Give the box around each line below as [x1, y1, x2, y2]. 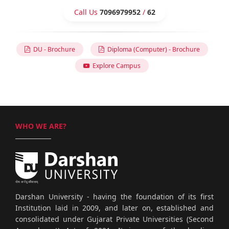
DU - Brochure [30, 44, 75, 54]
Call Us [74, 7, 100, 17]
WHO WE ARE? [15, 121, 66, 131]
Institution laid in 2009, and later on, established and [15, 203, 214, 213]
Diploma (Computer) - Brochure [104, 44, 200, 54]
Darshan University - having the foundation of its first [15, 192, 214, 202]
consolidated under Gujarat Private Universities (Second [15, 214, 214, 224]
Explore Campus [89, 61, 141, 70]
